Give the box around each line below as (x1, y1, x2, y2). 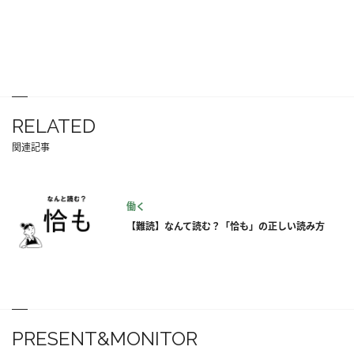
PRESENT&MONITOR (12, 326, 198, 350)
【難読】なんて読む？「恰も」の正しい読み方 (126, 220, 325, 234)
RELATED (12, 114, 96, 137)
